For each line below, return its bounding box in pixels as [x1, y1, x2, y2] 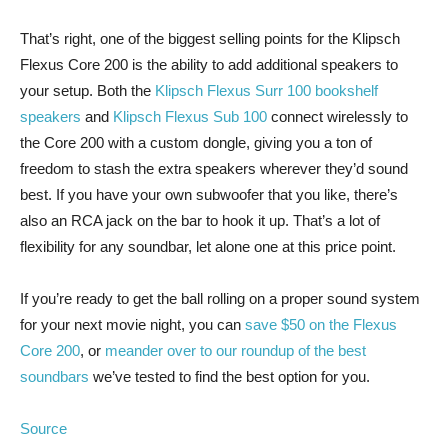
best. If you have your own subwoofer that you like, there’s [20, 186, 398, 203]
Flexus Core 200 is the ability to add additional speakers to [20, 56, 398, 73]
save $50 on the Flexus [245, 316, 397, 333]
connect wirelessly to [267, 108, 408, 125]
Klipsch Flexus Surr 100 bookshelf [155, 82, 378, 99]
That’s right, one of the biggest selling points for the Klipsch [20, 30, 400, 47]
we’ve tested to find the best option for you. [89, 368, 370, 385]
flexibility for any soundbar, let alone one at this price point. [20, 238, 396, 255]
